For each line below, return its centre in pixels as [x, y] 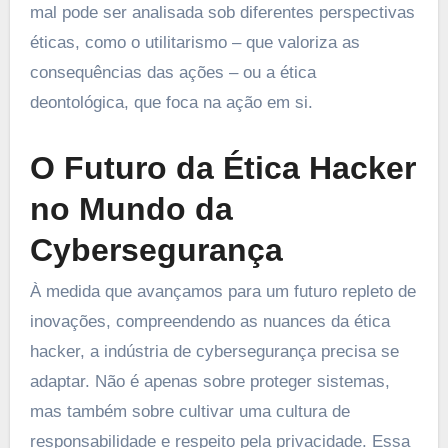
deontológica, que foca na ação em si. [171, 102]
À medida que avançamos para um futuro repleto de [222, 292]
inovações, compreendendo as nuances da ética [209, 322]
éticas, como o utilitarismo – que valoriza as [194, 42]
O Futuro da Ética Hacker [222, 167]
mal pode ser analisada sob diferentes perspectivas [222, 12]
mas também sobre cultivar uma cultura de [189, 412]
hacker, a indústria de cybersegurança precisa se [214, 352]
